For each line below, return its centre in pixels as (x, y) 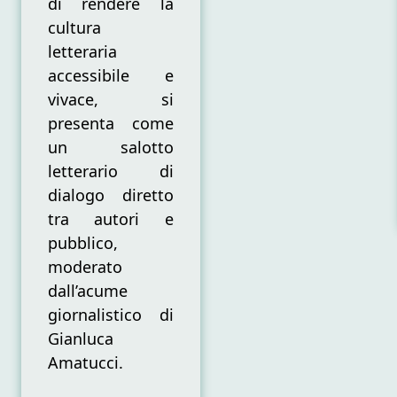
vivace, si (111, 100)
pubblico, (83, 243)
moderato (85, 267)
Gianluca (81, 339)
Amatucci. (86, 363)
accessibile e (111, 76)
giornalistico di (111, 315)
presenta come (111, 124)
